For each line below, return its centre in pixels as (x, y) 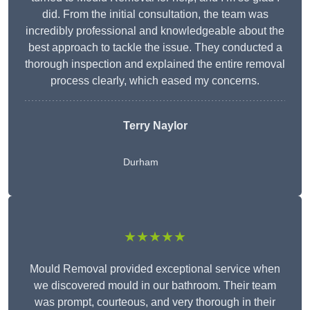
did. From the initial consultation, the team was (155, 15)
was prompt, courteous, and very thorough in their (155, 302)
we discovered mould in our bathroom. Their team (155, 286)
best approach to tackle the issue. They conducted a (155, 48)
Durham (140, 162)
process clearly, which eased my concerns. (155, 81)
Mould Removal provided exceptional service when (155, 269)
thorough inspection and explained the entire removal (155, 64)
